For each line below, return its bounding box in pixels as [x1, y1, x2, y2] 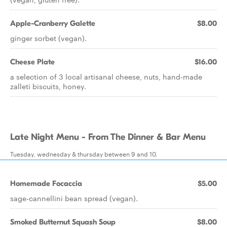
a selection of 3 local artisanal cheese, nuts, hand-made [10, 71, 202, 82]
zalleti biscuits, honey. [10, 81, 86, 91]
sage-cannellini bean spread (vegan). [10, 193, 138, 203]
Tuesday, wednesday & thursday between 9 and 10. [10, 149, 158, 158]
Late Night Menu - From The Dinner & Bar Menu [10, 132, 206, 142]
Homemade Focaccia [10, 179, 82, 188]
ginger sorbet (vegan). [10, 33, 87, 43]
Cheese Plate [10, 57, 55, 66]
